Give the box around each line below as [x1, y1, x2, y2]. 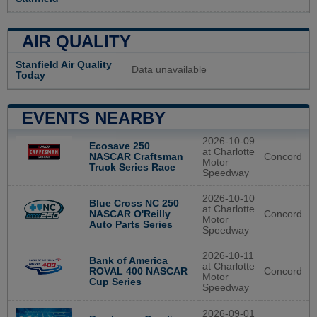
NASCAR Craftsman [88, 151, 183, 163]
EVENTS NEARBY [22, 108, 166, 127]
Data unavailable [132, 64, 207, 75]
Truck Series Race [88, 162, 175, 173]
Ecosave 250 [88, 141, 150, 152]
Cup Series [88, 277, 142, 288]
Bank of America [88, 255, 168, 267]
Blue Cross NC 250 [88, 198, 179, 209]
